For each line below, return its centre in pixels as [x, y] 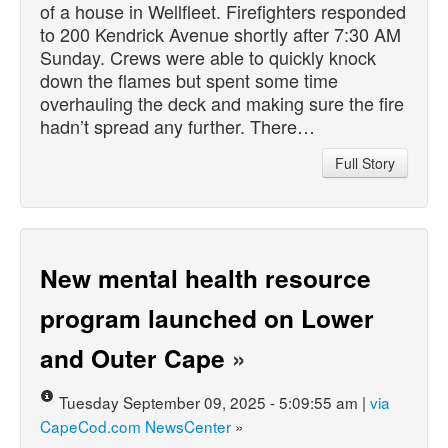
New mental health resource [205, 277]
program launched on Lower [207, 317]
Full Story [365, 162]
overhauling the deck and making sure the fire [222, 102]
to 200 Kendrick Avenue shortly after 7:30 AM [220, 33]
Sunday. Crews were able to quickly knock [208, 56]
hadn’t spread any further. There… [177, 125]
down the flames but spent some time [189, 79]
